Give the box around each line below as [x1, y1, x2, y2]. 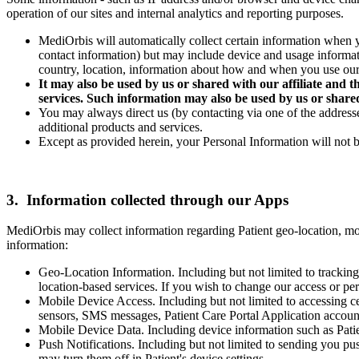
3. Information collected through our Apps [6, 191, 288, 208]
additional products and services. [38, 119, 203, 134]
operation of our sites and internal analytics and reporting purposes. [6, 6, 344, 20]
